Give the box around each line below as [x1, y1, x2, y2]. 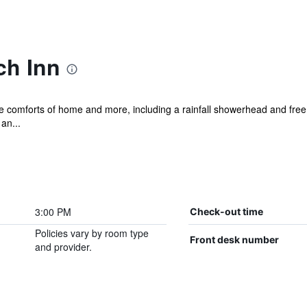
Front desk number [189, 234, 279, 245]
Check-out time [189, 206, 263, 217]
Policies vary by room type [34, 226, 149, 240]
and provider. [34, 240, 92, 254]
